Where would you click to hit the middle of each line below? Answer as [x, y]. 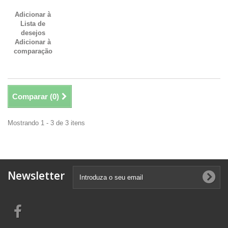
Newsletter [36, 176]
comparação [33, 51]
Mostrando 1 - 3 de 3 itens [46, 123]
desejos [33, 33]
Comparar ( [32, 96]
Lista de [33, 24]
